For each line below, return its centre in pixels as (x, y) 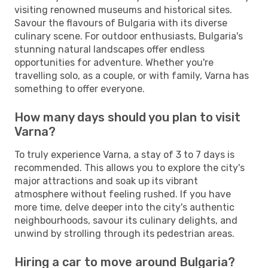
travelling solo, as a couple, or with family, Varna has (132, 75)
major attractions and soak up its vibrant (106, 181)
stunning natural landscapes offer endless (109, 49)
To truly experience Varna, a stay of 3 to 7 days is (124, 154)
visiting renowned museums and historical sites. (123, 10)
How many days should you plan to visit (127, 117)
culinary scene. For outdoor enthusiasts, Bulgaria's (129, 36)
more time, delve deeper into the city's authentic (124, 207)
